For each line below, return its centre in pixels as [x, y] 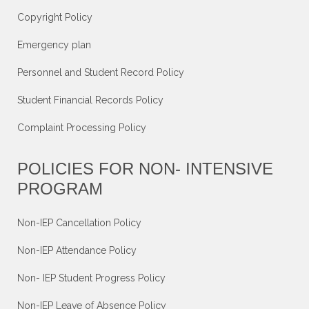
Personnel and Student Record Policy [101, 72]
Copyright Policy [55, 17]
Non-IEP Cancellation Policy [79, 223]
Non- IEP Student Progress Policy [91, 278]
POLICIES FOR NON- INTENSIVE [145, 169]
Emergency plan [54, 45]
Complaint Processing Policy [82, 128]
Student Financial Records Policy [90, 100]
